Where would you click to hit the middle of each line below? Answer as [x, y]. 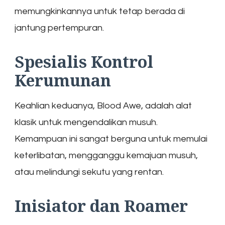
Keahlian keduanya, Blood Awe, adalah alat [103, 105]
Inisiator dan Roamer [101, 205]
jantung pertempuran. [59, 28]
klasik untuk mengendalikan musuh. [86, 122]
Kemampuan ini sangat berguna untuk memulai [111, 139]
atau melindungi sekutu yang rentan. [89, 172]
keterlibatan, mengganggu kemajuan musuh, [106, 155]
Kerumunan [63, 80]
